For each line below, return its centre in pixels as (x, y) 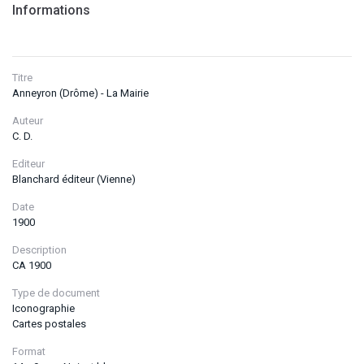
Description (39, 250)
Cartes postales (49, 324)
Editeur (28, 164)
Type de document (56, 293)
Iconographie (43, 309)
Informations (51, 11)
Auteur (28, 121)
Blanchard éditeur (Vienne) (74, 180)
